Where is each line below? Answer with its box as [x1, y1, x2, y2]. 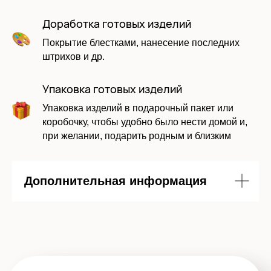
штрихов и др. [42, 51, 105, 62]
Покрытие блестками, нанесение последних [42, 37, 240, 48]
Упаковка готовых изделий [42, 81, 182, 96]
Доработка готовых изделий [42, 16, 191, 31]
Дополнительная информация [24, 174, 207, 188]
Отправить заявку [70, 8, 148, 19]
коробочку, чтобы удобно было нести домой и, [42, 116, 247, 127]
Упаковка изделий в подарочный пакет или [42, 102, 233, 113]
